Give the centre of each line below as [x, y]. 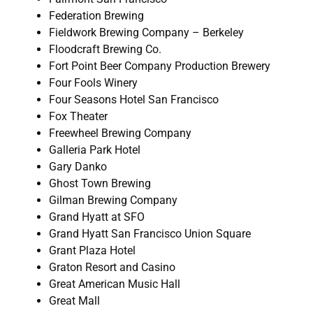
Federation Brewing [96, 16]
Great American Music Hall [115, 284]
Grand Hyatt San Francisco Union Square [150, 234]
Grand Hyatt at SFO [97, 217]
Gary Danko [78, 167]
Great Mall [74, 301]
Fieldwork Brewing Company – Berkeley [146, 33]
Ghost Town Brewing [100, 184]
